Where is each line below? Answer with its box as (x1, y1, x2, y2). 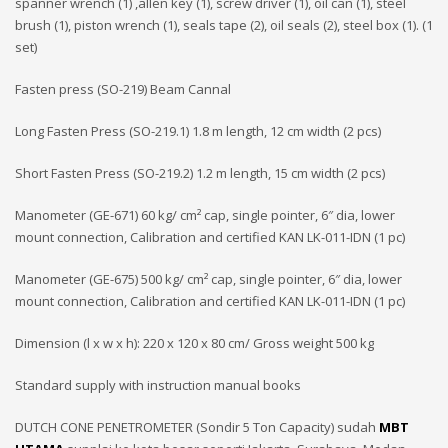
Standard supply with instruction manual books (15, 376, 301, 394)
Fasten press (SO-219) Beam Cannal (15, 80, 231, 98)
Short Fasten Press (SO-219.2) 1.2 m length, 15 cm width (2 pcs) (15, 164, 385, 182)
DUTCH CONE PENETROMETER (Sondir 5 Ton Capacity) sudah (15, 418, 379, 436)
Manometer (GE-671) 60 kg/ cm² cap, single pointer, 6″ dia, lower (15, 206, 395, 224)
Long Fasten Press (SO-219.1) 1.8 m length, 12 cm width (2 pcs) (15, 122, 381, 140)
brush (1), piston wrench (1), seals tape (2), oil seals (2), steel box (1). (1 (15, 16, 433, 34)
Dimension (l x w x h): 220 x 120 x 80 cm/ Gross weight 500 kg (15, 334, 374, 352)
